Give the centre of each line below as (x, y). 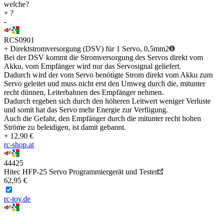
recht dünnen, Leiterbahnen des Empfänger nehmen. (84, 93)
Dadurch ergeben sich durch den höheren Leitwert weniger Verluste (107, 101)
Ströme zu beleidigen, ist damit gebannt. (65, 127)
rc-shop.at (19, 145)
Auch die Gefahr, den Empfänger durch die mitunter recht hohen (102, 119)
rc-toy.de (17, 199)
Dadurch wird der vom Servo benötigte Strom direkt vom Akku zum (108, 75)
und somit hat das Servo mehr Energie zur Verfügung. (86, 110)
